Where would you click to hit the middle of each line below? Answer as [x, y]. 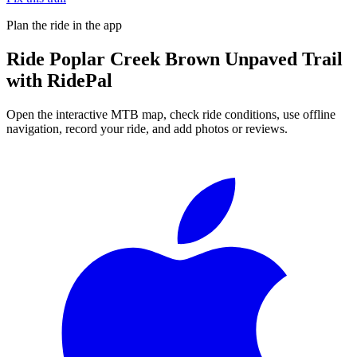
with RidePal [59, 81]
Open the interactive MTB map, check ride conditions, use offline [171, 115]
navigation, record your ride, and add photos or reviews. [147, 129]
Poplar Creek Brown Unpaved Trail [196, 59]
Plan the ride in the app [64, 25]
